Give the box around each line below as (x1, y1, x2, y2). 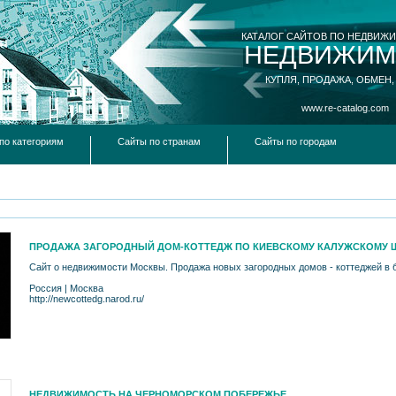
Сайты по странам (118, 136, 201, 147)
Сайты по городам (255, 136, 337, 147)
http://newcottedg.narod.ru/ (29, 293, 144, 304)
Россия (29, 283, 62, 293)
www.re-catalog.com (301, 103, 389, 113)
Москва (70, 283, 103, 293)
